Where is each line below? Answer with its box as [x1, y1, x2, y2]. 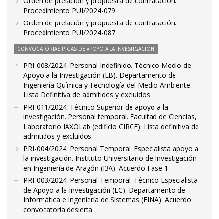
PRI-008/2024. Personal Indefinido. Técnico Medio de [23, 61, 191, 70]
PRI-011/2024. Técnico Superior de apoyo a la [23, 102, 168, 112]
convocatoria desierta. [23, 205, 94, 215]
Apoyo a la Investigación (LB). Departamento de [23, 70, 176, 80]
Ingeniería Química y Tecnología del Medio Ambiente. [23, 80, 192, 90]
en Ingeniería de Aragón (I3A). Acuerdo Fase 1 [23, 163, 168, 173]
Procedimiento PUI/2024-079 [23, 6, 115, 16]
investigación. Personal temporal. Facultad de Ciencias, [23, 112, 197, 122]
